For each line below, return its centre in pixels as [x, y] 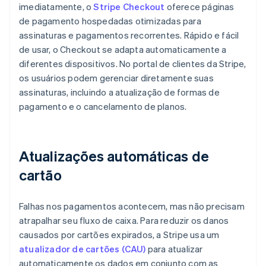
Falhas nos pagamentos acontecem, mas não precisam [132, 206]
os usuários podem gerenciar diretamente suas [116, 78]
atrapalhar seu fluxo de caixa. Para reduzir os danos [124, 221]
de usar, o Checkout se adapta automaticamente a [123, 50]
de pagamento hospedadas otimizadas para [110, 21]
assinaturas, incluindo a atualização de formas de [119, 92]
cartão [40, 175]
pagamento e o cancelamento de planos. [103, 107]
